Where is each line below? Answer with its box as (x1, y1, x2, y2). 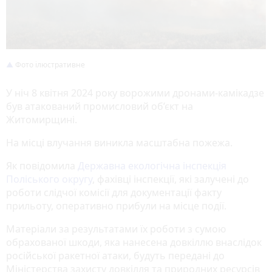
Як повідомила (6, 158, 78, 172)
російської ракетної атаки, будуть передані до (6, 248, 225, 262)
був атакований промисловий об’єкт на (6, 99, 193, 113)
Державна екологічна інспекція (78, 158, 226, 172)
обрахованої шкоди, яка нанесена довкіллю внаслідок (6, 235, 262, 249)
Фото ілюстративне (13, 59, 85, 70)
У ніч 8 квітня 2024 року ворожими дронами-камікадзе (6, 86, 264, 100)
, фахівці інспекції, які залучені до (92, 172, 249, 186)
